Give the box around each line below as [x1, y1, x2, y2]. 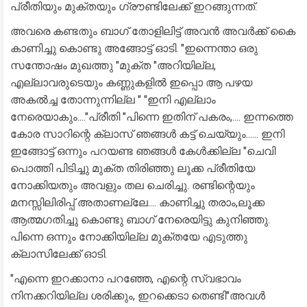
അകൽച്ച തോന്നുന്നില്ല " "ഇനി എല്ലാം [10, 93, 216, 106]
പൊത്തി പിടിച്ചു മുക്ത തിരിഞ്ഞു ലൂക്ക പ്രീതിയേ [10, 162, 255, 175]
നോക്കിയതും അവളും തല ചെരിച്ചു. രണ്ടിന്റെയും [10, 179, 255, 192]
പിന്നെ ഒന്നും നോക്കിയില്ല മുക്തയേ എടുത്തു [10, 230, 247, 243]
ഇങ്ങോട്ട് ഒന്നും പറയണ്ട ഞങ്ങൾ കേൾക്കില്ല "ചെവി [10, 145, 275, 158]
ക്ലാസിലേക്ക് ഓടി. [10, 247, 107, 260]
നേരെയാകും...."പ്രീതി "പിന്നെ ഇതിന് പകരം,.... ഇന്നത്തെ [10, 110, 293, 123]
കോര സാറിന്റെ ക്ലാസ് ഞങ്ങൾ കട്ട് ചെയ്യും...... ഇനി [10, 127, 284, 140]
